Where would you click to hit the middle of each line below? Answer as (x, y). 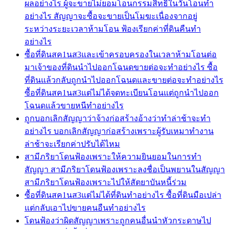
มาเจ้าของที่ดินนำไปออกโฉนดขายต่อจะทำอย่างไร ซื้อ (121, 67)
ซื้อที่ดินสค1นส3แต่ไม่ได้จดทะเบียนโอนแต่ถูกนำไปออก (122, 93)
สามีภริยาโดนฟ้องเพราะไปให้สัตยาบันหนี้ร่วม (106, 182)
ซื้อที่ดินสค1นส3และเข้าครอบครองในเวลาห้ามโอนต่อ (121, 54)
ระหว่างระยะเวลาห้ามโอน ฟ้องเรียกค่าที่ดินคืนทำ (113, 29)
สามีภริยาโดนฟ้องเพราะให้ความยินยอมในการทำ (113, 156)
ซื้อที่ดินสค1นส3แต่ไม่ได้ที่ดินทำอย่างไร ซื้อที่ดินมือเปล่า (123, 195)
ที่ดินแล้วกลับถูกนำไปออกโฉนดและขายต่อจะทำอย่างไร (124, 80)
